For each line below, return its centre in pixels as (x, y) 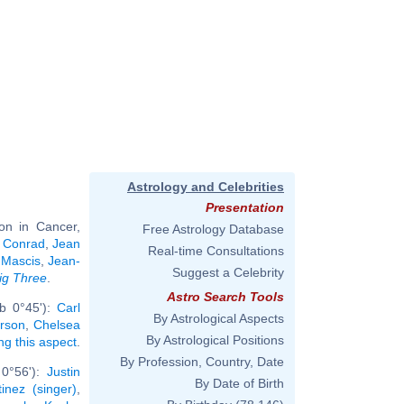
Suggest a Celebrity (228, 272)
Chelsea (57, 324)
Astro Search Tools (225, 297)
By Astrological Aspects (219, 318)
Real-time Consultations (216, 251)
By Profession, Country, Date (202, 362)
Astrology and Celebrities (206, 187)
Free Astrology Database (213, 229)
